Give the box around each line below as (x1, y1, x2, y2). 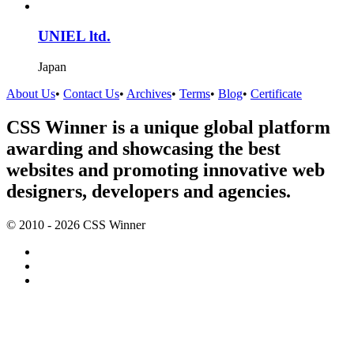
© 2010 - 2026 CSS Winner (6, 217, 145, 232)
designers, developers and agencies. (6, 180, 291, 201)
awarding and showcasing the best (6, 137, 281, 159)
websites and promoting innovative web (6, 159, 325, 180)
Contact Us (63, 87, 119, 101)
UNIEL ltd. (38, 28, 111, 45)
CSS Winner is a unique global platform (6, 116, 330, 137)
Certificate (250, 87, 302, 101)
